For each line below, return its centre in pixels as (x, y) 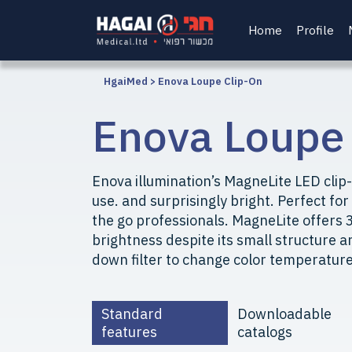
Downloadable (285, 314)
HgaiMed (126, 81)
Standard (132, 314)
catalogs (265, 332)
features (129, 332)
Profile (315, 30)
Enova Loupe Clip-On (210, 81)
